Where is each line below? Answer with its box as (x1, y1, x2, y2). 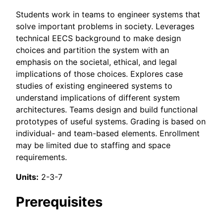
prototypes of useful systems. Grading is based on (16, 116, 206, 127)
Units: (16, 172, 39, 182)
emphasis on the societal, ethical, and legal (16, 57, 177, 67)
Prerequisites (16, 193, 103, 210)
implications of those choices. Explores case (16, 69, 183, 79)
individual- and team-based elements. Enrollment (16, 128, 200, 139)
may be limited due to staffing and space (16, 140, 170, 151)
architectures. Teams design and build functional (16, 105, 198, 115)
